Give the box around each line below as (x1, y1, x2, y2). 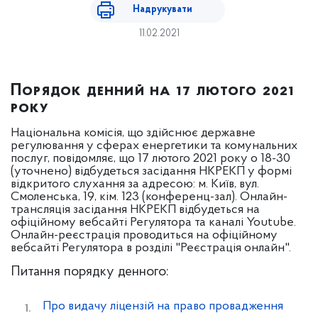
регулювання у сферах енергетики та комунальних (11, 139, 297, 153)
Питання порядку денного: (11, 265, 169, 279)
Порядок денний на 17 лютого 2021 (11, 82, 295, 99)
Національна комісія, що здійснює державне (11, 126, 256, 140)
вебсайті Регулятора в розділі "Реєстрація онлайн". (11, 241, 291, 255)
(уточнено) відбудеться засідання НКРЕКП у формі (11, 165, 292, 178)
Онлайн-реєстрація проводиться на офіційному (11, 229, 278, 242)
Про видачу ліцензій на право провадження (43, 300, 283, 313)
